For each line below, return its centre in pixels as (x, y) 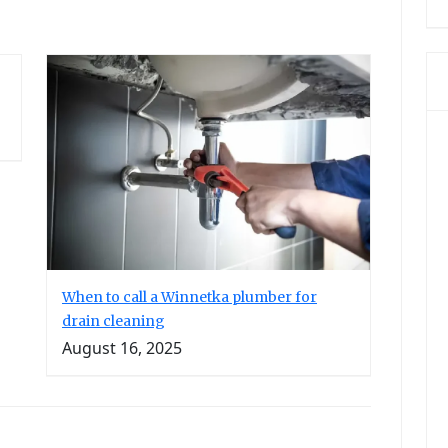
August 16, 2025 (122, 348)
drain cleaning (113, 321)
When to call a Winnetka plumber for (189, 297)
